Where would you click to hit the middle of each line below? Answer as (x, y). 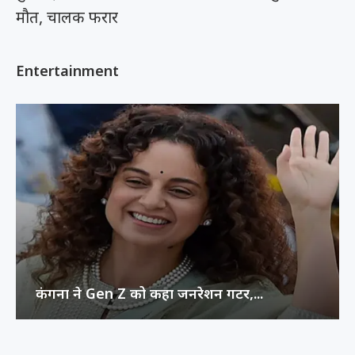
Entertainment (67, 70)
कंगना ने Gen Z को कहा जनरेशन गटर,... (149, 293)
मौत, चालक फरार (67, 17)
